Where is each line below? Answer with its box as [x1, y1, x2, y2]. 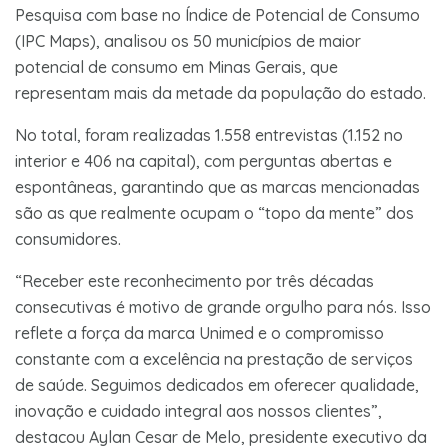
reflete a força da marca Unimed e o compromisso [15, 322, 384, 343]
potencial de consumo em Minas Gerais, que [15, 56, 338, 77]
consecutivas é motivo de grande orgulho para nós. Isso [15, 296, 431, 317]
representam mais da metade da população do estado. [15, 82, 426, 103]
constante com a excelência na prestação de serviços [15, 348, 413, 369]
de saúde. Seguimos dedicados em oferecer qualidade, [15, 374, 419, 395]
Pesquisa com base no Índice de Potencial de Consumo [15, 4, 420, 25]
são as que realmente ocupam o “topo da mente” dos [15, 202, 414, 223]
